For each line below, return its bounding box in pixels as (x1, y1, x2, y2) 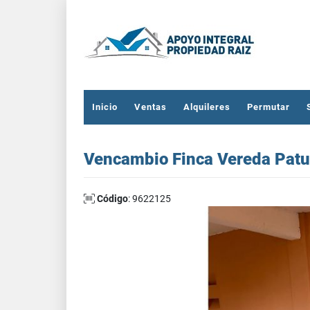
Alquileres (183, 102, 230, 112)
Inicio (92, 102, 118, 112)
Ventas (134, 102, 167, 112)
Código (97, 193, 128, 204)
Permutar (247, 102, 290, 112)
